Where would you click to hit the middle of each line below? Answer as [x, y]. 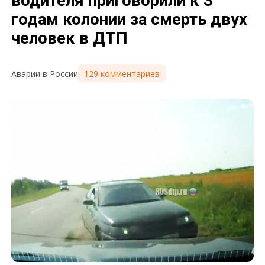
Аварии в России [45, 73]
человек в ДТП [70, 39]
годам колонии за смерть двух [130, 20]
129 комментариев [122, 73]
